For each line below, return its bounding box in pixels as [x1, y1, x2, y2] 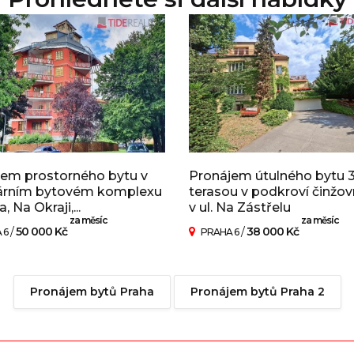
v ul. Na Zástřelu [189, 200, 291, 216]
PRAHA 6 [201, 226, 239, 239]
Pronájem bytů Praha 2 [190, 284, 325, 299]
